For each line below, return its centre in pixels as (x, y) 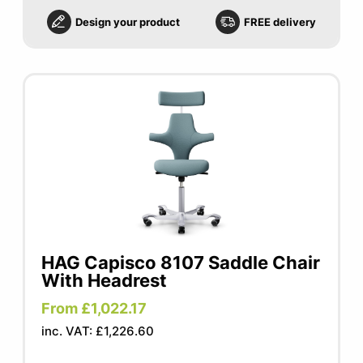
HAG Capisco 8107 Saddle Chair (181, 263)
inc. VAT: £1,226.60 (98, 331)
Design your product (128, 22)
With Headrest (105, 280)
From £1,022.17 (94, 308)
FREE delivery (280, 22)
